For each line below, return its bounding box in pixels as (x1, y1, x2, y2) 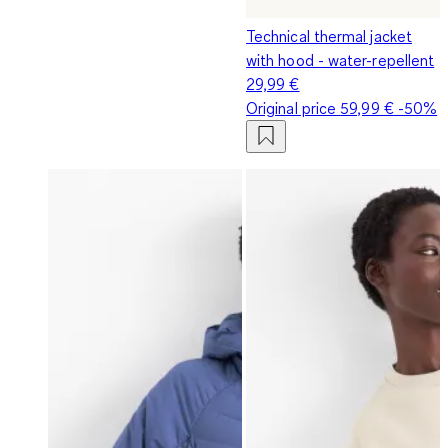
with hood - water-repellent (246, 49, 435, 70)
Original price (246, 97, 341, 118)
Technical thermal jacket (246, 25, 412, 46)
